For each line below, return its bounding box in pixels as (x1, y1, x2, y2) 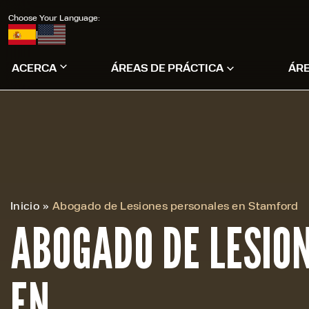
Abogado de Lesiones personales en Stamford (52, 198, 299, 212)
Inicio (10, 198, 39, 212)
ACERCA (12, 60, 57, 74)
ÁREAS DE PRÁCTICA (110, 60, 223, 74)
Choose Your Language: (8, 11, 100, 23)
